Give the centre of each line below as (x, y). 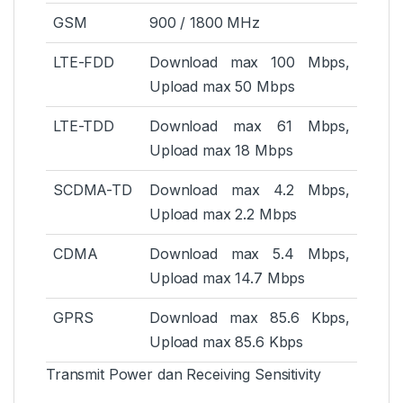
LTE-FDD (84, 63)
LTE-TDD (84, 126)
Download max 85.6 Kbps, (250, 318)
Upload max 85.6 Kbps (227, 342)
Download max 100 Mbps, (250, 63)
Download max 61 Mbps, (250, 126)
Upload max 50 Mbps (222, 87)
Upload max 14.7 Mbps (228, 278)
